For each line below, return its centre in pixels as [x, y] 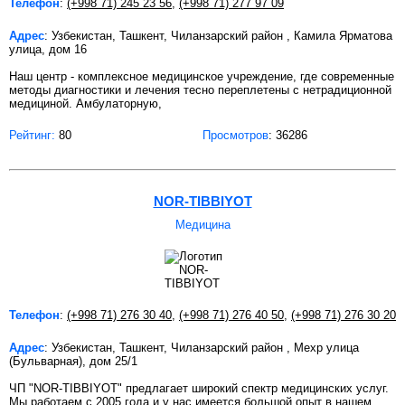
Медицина [202, 225]
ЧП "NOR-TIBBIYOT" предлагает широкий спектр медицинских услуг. [199, 389]
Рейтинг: [32, 136]
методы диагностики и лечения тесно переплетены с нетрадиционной [200, 90]
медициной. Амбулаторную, [85, 104]
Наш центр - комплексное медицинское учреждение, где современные [202, 77]
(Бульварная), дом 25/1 [73, 362]
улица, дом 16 [48, 50]
